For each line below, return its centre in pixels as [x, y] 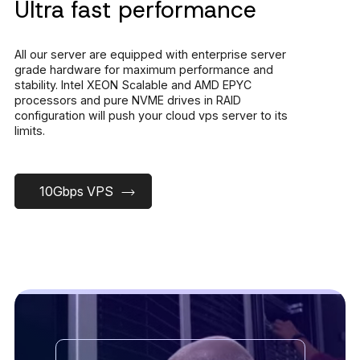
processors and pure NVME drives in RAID [128, 100]
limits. [30, 131]
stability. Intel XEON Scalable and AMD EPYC [133, 85]
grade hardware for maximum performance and [144, 70]
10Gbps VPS [76, 192]
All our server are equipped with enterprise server [150, 55]
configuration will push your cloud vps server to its [151, 116]
